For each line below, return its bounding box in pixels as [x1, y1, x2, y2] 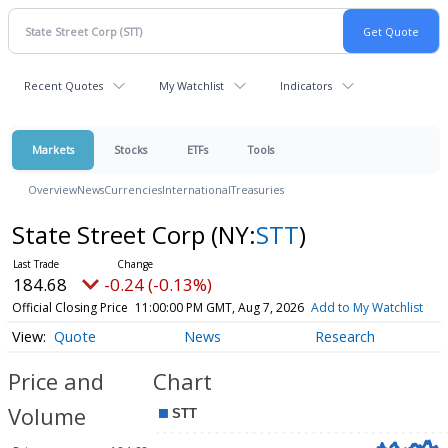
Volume [8, 401, 86, 432]
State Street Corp [11, 218, 211, 251]
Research [314, 327, 375, 347]
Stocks [114, 142, 147, 157]
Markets [32, 142, 74, 157]
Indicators [280, 78, 332, 93]
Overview [28, 182, 77, 197]
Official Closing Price [11, 299, 128, 316]
